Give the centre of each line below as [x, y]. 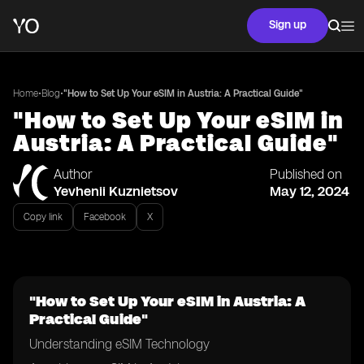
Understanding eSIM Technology [119, 344]
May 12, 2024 [310, 191]
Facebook [105, 217]
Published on [306, 174]
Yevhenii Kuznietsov [116, 191]
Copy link [43, 217]
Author [73, 174]
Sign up [288, 25]
